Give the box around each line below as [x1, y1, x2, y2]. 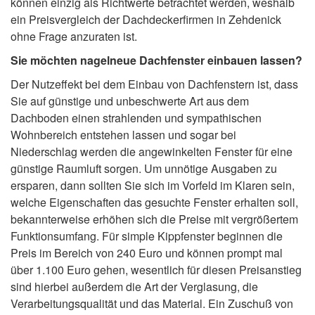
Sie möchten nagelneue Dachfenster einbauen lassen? [11, 51, 302, 68]
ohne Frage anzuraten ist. [11, 27, 137, 44]
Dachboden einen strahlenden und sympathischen [11, 109, 262, 126]
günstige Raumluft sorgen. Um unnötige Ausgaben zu [11, 160, 277, 176]
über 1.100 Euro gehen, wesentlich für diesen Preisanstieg [11, 261, 302, 278]
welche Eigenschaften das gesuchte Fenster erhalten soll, [11, 193, 298, 210]
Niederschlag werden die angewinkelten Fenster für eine [11, 143, 292, 160]
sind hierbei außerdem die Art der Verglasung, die [11, 278, 258, 295]
